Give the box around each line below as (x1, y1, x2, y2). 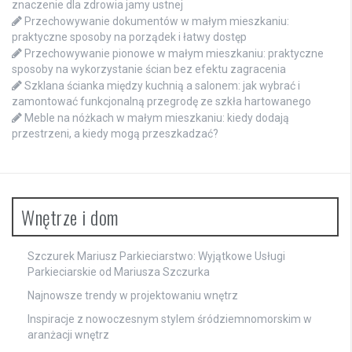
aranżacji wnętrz (27, 328, 109, 342)
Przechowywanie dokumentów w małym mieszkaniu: (24, 15, 289, 28)
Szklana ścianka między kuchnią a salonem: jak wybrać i (24, 79, 300, 93)
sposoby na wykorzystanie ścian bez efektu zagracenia (12, 63, 286, 76)
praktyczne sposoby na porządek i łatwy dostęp (12, 31, 247, 44)
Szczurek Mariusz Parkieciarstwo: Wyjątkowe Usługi (27, 250, 285, 263)
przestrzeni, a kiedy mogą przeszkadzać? (12, 127, 218, 141)
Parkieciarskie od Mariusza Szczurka (27, 266, 210, 279)
